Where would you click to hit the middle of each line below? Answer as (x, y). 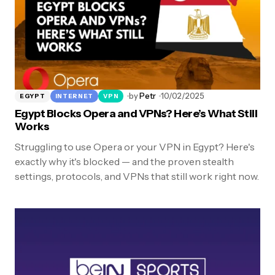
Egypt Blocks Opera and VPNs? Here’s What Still (136, 114)
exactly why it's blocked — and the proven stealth (124, 162)
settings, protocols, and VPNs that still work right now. (137, 176)
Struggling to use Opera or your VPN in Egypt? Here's (135, 147)
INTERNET (74, 96)
